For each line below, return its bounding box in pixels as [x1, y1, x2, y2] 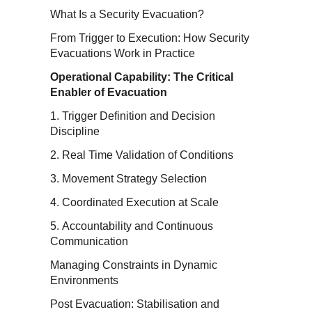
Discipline [50, 125, 100, 137]
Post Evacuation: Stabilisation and [50, 298, 219, 310]
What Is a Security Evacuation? [50, 8, 207, 20]
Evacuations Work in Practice [50, 47, 195, 59]
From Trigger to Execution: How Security [50, 32, 249, 44]
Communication [50, 235, 128, 247]
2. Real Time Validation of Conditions [50, 149, 236, 161]
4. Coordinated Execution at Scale [50, 196, 221, 208]
